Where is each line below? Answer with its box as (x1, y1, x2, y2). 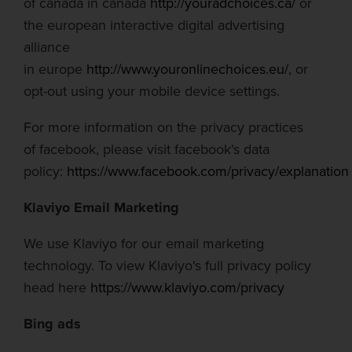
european (47, 15, 106, 35)
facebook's (174, 139, 240, 159)
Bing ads (24, 313, 81, 334)
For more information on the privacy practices (24, 117, 303, 137)
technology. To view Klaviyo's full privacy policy (24, 255, 311, 276)
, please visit (96, 139, 170, 159)
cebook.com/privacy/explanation (152, 161, 349, 181)
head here (24, 277, 90, 298)
